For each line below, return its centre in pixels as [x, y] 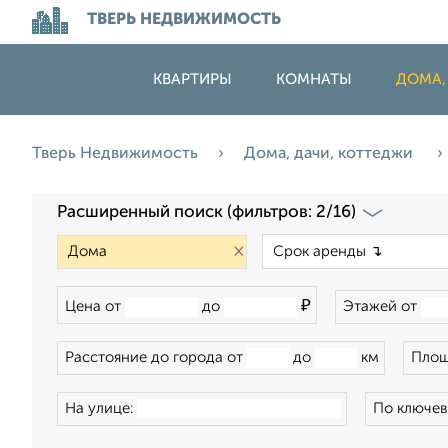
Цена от [95, 306]
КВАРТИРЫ [192, 79]
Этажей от [382, 306]
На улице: [101, 408]
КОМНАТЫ [314, 79]
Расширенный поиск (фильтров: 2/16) [206, 212]
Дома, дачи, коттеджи [330, 154]
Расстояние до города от [156, 357]
